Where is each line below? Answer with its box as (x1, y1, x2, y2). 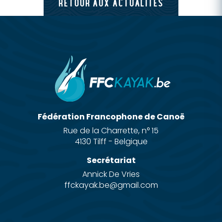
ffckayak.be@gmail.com (64, 179, 158, 191)
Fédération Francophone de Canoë (37, 111, 185, 122)
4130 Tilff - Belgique (74, 135, 148, 147)
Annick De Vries (82, 168, 140, 180)
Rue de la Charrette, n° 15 (63, 124, 159, 136)
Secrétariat (86, 154, 136, 166)
